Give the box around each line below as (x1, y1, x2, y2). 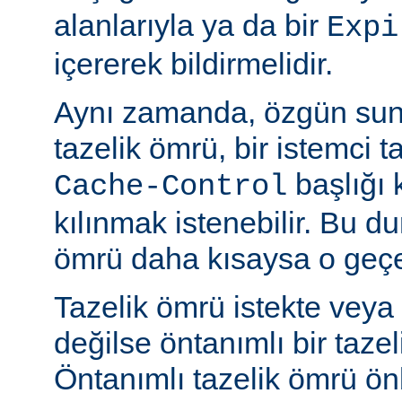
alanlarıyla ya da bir (54, 7, 327, 42)
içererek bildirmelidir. (54, 46, 333, 81)
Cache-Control (54, 169, 287, 204)
